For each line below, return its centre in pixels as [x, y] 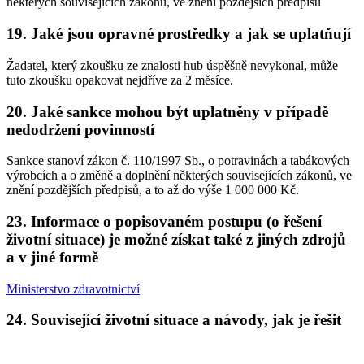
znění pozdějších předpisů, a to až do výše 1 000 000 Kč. [153, 190]
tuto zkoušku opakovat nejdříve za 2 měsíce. [120, 80]
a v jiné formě [52, 258]
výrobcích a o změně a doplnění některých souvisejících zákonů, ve [179, 175]
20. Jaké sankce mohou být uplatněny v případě [167, 111]
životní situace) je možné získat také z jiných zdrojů [176, 240]
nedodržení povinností [80, 129]
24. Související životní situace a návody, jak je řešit [174, 320]
